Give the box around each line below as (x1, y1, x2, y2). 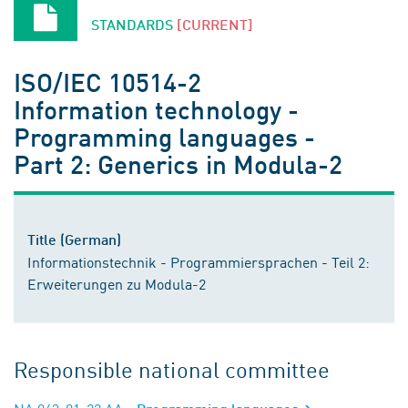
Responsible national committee (14, 353, 330, 385)
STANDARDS (91, 15, 177, 34)
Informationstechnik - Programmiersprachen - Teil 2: (27, 251, 370, 272)
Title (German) (27, 230, 121, 249)
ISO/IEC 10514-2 (14, 66, 202, 98)
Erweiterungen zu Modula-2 (27, 273, 206, 294)
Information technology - (14, 93, 299, 126)
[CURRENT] (177, 15, 253, 34)
